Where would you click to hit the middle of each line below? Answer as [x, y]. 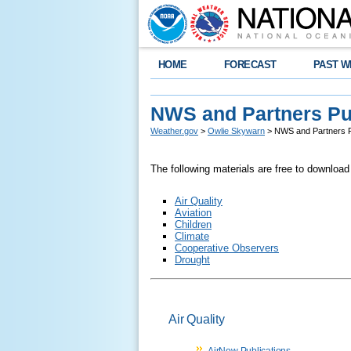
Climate [192, 236]
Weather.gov [174, 131]
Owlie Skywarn [236, 131]
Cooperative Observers [227, 248]
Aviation [193, 213]
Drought [192, 260]
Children [193, 224]
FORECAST [250, 65]
